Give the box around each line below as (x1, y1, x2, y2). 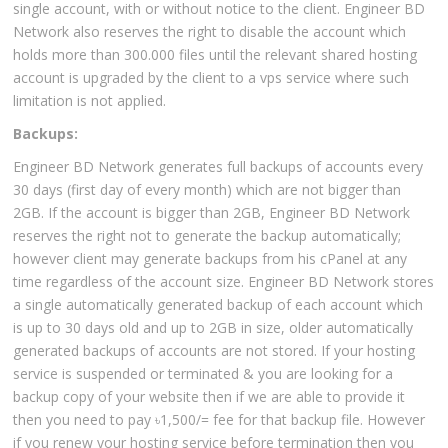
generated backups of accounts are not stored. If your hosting (13, 341, 416, 361)
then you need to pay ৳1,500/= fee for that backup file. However (13, 410, 426, 430)
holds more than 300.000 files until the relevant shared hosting (13, 45, 418, 65)
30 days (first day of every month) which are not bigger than (13, 180, 402, 200)
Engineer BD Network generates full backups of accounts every (13, 157, 424, 177)
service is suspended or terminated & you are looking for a (13, 364, 394, 384)
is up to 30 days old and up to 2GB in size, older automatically (13, 318, 414, 338)
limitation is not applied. (13, 91, 167, 111)
